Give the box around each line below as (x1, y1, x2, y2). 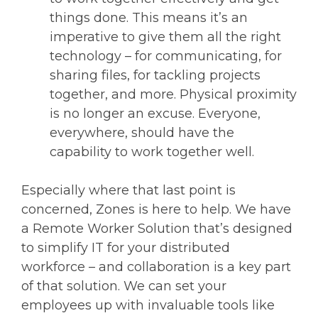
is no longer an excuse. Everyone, (50, 105, 261, 121)
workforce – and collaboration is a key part (21, 258, 291, 275)
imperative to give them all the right (50, 28, 281, 45)
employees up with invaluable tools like (21, 297, 275, 313)
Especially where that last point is (21, 182, 236, 198)
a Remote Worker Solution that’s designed (21, 220, 292, 236)
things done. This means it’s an (50, 9, 248, 26)
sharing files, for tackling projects (50, 67, 261, 83)
